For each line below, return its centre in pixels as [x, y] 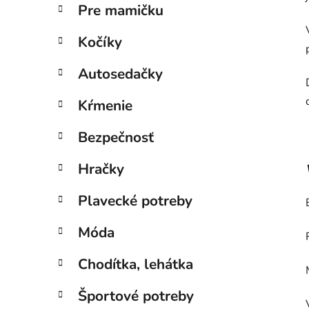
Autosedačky [120, 74]
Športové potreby [136, 296]
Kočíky [100, 42]
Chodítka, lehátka [136, 265]
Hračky [101, 169]
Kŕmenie [105, 106]
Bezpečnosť [116, 138]
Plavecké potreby [135, 201]
